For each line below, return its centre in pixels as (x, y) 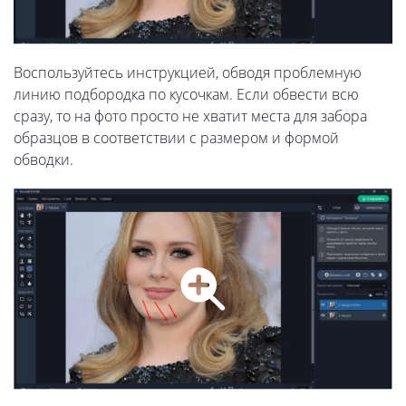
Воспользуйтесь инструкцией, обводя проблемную (188, 72)
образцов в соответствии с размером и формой (176, 137)
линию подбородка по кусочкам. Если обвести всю (186, 94)
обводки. (43, 159)
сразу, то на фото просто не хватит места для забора (190, 116)
